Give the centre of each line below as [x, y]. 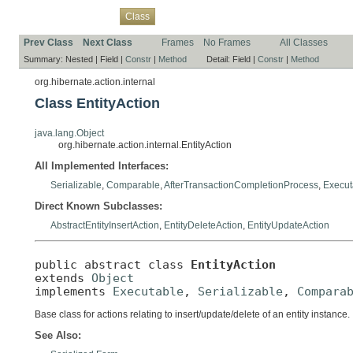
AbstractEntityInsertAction [105, 225]
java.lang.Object [69, 133]
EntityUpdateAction [288, 225]
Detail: [219, 59]
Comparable [133, 185]
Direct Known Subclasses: [98, 206]
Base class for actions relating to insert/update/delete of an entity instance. [192, 315]
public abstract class [113, 264]
